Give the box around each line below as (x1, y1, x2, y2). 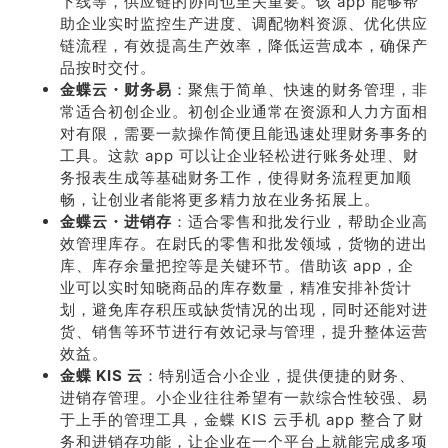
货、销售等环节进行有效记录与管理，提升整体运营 (60, 322, 428, 341)
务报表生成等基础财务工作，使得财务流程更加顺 (60, 168, 412, 187)
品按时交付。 (60, 58, 156, 77)
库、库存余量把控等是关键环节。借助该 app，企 (60, 256, 414, 275)
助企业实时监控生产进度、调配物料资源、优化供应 (60, 14, 428, 33)
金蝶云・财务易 (60, 80, 172, 99)
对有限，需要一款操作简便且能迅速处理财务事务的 (60, 124, 428, 143)
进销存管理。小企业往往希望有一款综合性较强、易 (60, 388, 428, 407)
